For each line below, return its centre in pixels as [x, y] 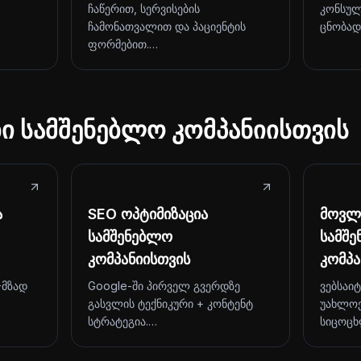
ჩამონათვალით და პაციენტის [167, 26]
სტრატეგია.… [122, 321]
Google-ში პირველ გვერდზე [164, 286]
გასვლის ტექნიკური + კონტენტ [170, 303]
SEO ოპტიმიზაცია [148, 214]
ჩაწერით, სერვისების [144, 8]
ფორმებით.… [123, 44]
